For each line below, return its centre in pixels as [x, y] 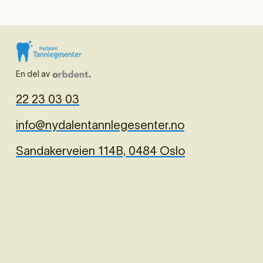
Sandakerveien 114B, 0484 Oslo [100, 151]
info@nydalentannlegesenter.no [100, 125]
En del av [34, 74]
